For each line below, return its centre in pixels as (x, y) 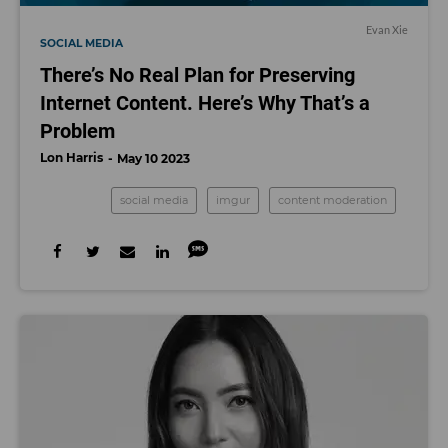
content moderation (332, 199)
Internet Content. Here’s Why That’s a (205, 102)
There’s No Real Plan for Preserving (197, 74)
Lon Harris (71, 157)
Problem (77, 130)
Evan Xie (387, 29)
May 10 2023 (153, 158)
